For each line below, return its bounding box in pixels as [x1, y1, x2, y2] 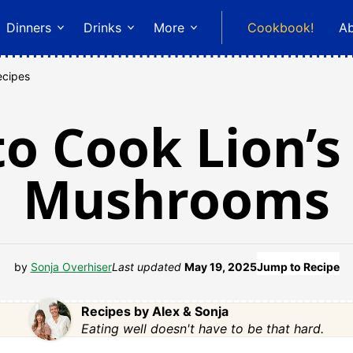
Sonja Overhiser [30, 259, 112, 273]
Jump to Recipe [256, 259, 340, 273]
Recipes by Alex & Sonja [80, 303, 229, 319]
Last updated [111, 259, 184, 273]
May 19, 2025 [184, 259, 257, 273]
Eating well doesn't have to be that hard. [80, 320, 324, 336]
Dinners [6, 20, 51, 35]
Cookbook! [247, 20, 314, 35]
